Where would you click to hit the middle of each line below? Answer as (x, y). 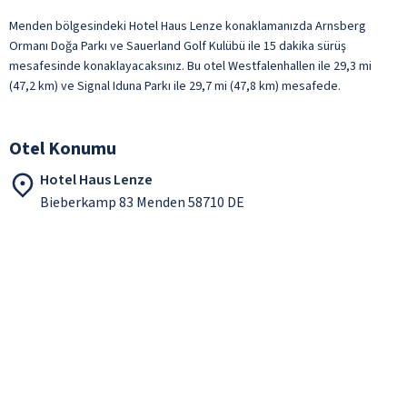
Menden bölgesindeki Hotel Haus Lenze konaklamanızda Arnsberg (188, 26)
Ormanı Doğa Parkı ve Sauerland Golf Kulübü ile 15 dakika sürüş (178, 46)
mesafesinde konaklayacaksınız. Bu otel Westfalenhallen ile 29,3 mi (190, 66)
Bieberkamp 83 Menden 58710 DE (142, 202)
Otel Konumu (63, 149)
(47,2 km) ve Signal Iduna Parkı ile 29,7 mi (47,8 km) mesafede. (175, 86)
